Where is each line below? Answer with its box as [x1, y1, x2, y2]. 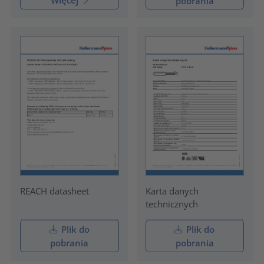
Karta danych [145, 185, 199, 197]
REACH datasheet [19, 185, 89, 197]
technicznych [145, 198, 198, 210]
